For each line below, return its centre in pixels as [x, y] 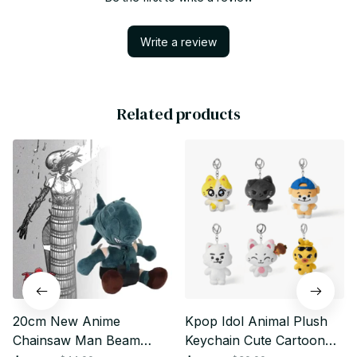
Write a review [178, 41]
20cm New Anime [67, 322]
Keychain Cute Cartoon [255, 341]
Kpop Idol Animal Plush [256, 322]
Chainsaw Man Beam [76, 341]
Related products [178, 114]
